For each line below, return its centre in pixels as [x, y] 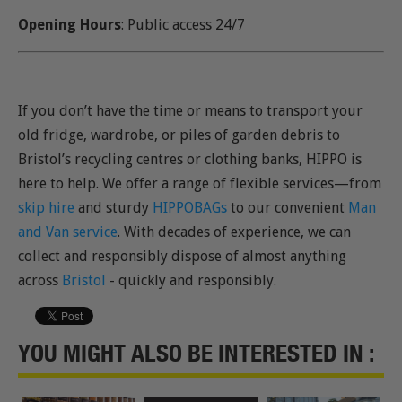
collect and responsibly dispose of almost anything [182, 256]
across [40, 280]
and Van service [68, 232]
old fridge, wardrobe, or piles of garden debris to [179, 135]
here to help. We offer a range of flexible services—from [200, 183]
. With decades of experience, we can [234, 232]
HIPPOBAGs [190, 207]
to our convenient [288, 207]
